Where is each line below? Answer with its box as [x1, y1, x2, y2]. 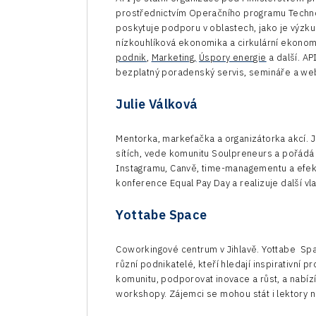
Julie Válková [116, 95, 198, 112]
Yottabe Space [116, 206, 207, 223]
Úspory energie [199, 51, 267, 63]
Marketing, [151, 51, 197, 63]
